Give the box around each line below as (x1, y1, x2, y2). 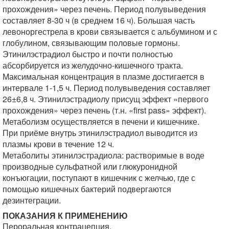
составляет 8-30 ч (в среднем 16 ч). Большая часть (3, 14, 195, 26)
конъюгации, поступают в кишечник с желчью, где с (3, 172, 195, 184)
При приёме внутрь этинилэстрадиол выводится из (3, 127, 197, 139)
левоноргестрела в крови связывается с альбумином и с (3, 26, 217, 37)
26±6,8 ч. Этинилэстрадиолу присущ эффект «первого (3, 93, 209, 105)
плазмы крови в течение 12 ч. (3, 138, 114, 150)
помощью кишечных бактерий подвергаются (3, 183, 171, 195)
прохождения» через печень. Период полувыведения (3, 3, 206, 15)
